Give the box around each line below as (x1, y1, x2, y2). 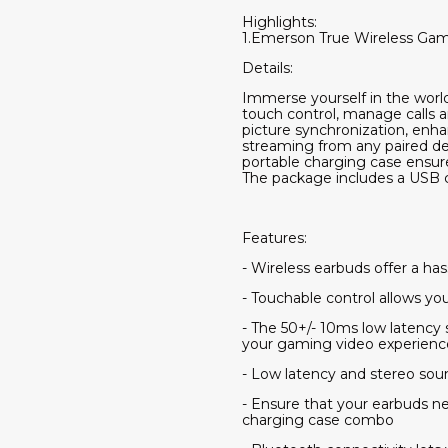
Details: (242, 58, 293, 77)
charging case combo (242, 410, 394, 429)
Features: (242, 228, 307, 247)
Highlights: (242, 12, 317, 31)
